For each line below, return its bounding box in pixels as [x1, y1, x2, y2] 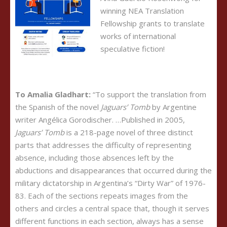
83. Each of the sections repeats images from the [15, 191, 188, 201]
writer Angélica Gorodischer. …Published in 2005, [15, 115, 185, 125]
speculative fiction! [100, 44, 165, 54]
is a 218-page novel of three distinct [66, 127, 193, 137]
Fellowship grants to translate [100, 18, 205, 28]
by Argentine [152, 102, 197, 112]
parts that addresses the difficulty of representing [15, 140, 192, 150]
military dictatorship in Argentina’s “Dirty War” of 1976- [15, 178, 206, 188]
